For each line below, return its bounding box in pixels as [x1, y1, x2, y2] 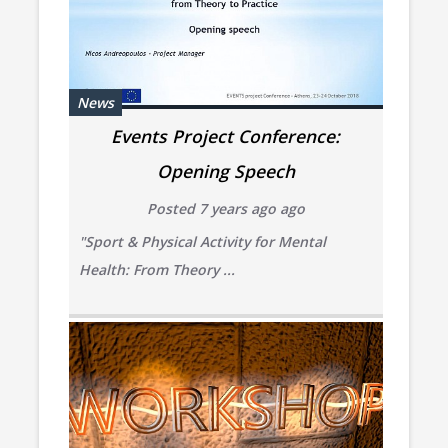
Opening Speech [156, 158, 295, 183]
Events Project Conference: [111, 123, 341, 148]
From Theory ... [132, 259, 235, 279]
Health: [78, 259, 133, 279]
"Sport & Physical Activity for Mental [78, 231, 326, 251]
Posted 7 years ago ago [146, 198, 305, 218]
